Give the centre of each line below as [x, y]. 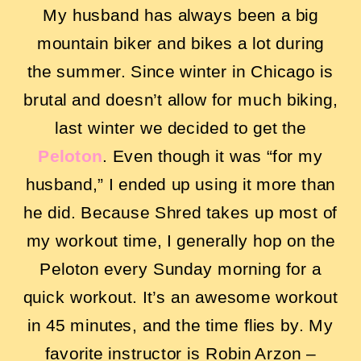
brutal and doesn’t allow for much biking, [180, 100]
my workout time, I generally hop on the [180, 241]
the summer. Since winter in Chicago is [180, 71]
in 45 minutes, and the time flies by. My [180, 325]
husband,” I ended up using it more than [180, 184]
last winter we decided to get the [180, 128]
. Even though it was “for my [213, 156]
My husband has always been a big [180, 15]
